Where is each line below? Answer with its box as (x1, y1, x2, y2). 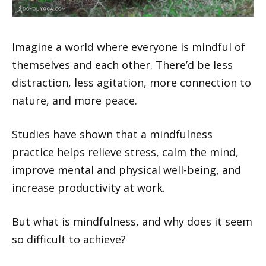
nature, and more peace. (12, 93, 137, 107)
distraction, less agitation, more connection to (12, 75, 251, 90)
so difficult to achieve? (12, 232, 126, 246)
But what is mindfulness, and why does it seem (12, 214, 252, 229)
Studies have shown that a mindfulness (12, 126, 213, 141)
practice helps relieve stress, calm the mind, (12, 144, 239, 159)
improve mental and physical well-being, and (12, 162, 241, 177)
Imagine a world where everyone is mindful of (12, 39, 245, 54)
